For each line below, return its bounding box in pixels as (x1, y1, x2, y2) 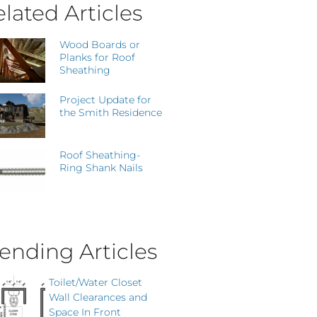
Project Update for (59, 93, 152, 106)
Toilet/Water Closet (49, 275, 142, 289)
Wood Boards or (59, 38, 141, 51)
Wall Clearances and (49, 290, 147, 304)
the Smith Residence (59, 105, 163, 119)
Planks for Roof (59, 51, 136, 64)
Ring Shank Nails (59, 161, 144, 174)
